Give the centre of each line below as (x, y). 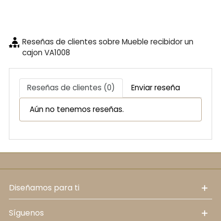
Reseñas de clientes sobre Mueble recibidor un (108, 41)
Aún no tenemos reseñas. (77, 109)
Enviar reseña (155, 88)
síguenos (29, 213)
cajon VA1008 (46, 52)
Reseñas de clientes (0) (71, 88)
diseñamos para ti (47, 187)
